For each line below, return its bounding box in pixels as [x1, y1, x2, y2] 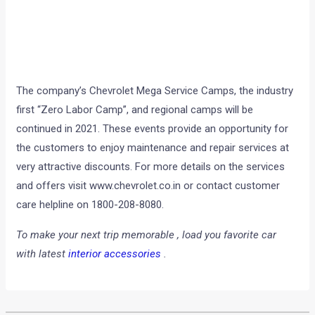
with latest [16, 247, 69, 261]
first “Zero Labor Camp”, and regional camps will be [16, 103, 254, 117]
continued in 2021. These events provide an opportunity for [16, 122, 289, 136]
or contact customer [184, 179, 281, 193]
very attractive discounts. [16, 160, 136, 174]
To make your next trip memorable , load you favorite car [16, 229, 277, 242]
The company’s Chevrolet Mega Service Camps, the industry [16, 84, 294, 98]
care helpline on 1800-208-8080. [16, 198, 165, 212]
